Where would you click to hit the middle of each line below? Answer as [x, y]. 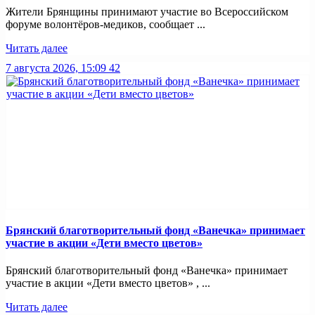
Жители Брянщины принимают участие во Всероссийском [147, 11]
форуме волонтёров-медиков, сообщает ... [105, 24]
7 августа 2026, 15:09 [56, 67]
